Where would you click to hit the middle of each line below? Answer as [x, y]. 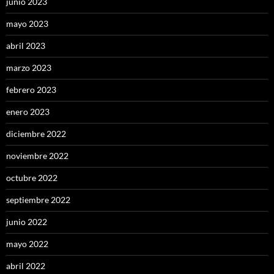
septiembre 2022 [38, 199]
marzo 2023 [29, 67]
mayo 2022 [27, 243]
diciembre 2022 [36, 133]
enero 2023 [28, 111]
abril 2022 [26, 265]
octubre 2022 [32, 177]
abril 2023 [26, 45]
